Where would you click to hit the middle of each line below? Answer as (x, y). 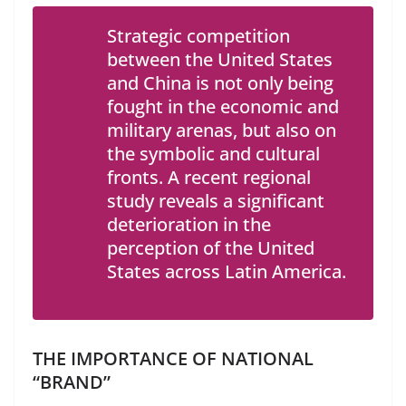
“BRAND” (72, 382)
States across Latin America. (227, 271)
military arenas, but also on (222, 130)
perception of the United (211, 247)
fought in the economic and (223, 106)
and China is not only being (220, 82)
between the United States (220, 59)
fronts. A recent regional (209, 177)
